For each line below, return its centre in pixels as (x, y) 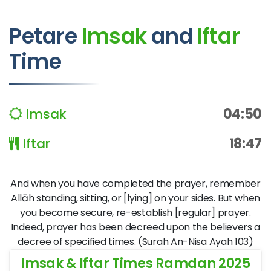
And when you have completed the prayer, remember (135, 184)
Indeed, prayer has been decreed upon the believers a (135, 227)
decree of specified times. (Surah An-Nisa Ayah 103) (135, 242)
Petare (45, 36)
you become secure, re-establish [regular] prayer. (135, 213)
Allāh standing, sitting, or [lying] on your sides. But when (135, 198)
